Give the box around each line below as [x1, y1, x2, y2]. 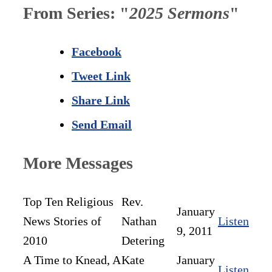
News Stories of [23, 214, 101, 228]
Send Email [72, 118, 132, 132]
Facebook [72, 45, 121, 59]
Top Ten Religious [23, 195, 114, 209]
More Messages [23, 154, 133, 173]
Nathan [121, 214, 157, 228]
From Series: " [23, 4, 129, 23]
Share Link [72, 93, 130, 107]
